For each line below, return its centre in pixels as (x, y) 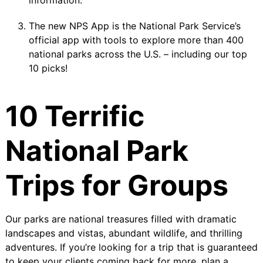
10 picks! (48, 68)
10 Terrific (75, 116)
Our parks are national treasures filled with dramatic (121, 219)
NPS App (87, 26)
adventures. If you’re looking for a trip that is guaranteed (131, 247)
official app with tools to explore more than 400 (136, 40)
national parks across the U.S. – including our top (138, 54)
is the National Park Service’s (175, 26)
